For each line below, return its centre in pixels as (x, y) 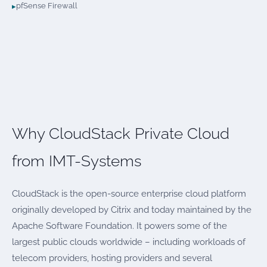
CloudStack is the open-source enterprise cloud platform (129, 193)
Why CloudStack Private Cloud (121, 134)
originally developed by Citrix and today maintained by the (132, 209)
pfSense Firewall (47, 6)
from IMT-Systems (77, 161)
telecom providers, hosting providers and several (112, 258)
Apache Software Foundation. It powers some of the (119, 226)
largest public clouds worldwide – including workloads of (129, 242)
